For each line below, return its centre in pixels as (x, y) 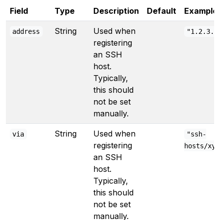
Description (116, 11)
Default (162, 11)
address (26, 31)
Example (201, 11)
